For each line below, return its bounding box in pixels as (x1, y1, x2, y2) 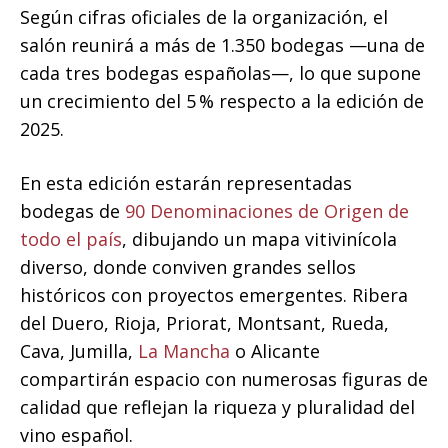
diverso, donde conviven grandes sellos (20, 255, 356, 280)
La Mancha (138, 339, 230, 364)
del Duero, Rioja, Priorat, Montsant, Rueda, (20, 311, 389, 336)
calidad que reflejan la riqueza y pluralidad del (20, 395, 415, 420)
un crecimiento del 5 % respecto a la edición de (20, 89, 424, 114)
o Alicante (230, 339, 320, 364)
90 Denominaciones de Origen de (125, 199, 409, 224)
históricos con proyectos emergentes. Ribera (20, 283, 408, 308)
